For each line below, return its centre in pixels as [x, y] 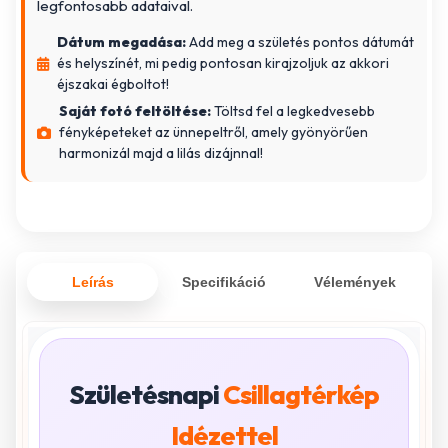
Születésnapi [146, 395]
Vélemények [355, 282]
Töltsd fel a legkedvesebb [293, 111]
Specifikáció [224, 282]
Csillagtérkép [301, 395]
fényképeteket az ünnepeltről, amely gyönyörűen [214, 132]
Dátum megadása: [122, 42]
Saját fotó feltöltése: [135, 111]
